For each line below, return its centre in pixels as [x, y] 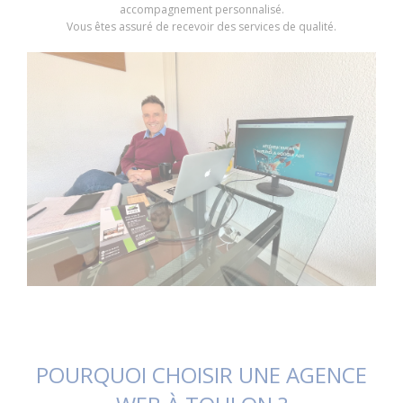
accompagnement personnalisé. [201, 9]
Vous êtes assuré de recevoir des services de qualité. [201, 27]
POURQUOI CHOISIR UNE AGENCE [201, 375]
